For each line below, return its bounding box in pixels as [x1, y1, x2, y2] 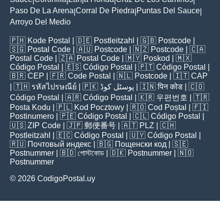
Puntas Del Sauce [137, 6, 200, 15]
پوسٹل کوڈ [100, 82, 134, 91]
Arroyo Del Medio [10, 17, 71, 26]
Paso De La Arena [10, 6, 74, 15]
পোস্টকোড [78, 148, 104, 157]
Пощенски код [115, 139, 166, 148]
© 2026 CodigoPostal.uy [10, 174, 95, 183]
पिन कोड [158, 82, 183, 91]
